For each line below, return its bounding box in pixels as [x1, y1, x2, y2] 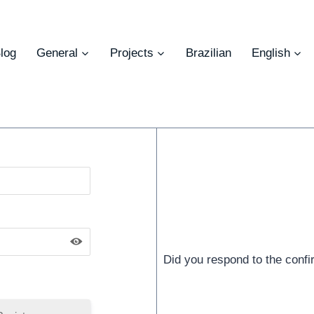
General [36, 46, 78, 60]
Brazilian [185, 46, 231, 60]
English [251, 46, 290, 60]
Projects [109, 46, 153, 60]
